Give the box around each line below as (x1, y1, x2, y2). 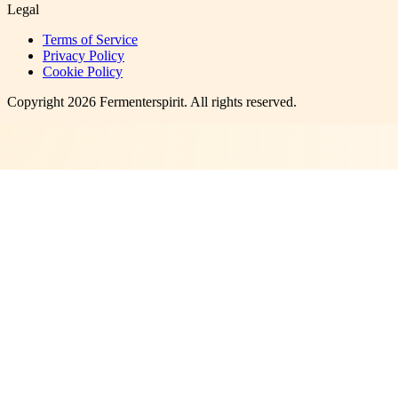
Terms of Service (43, 32, 138, 48)
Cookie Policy (43, 64, 123, 80)
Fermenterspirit (99, 94, 184, 110)
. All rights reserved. (184, 94, 297, 110)
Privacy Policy (43, 48, 124, 64)
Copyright (7, 94, 68, 110)
